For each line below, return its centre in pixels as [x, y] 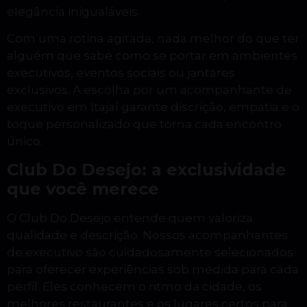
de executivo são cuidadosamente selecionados [150, 252]
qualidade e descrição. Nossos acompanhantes [147, 235]
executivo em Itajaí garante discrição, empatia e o [153, 107]
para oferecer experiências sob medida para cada [153, 269]
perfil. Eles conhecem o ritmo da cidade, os [134, 286]
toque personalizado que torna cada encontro [144, 124]
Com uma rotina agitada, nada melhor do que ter [153, 39]
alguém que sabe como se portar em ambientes [152, 56]
